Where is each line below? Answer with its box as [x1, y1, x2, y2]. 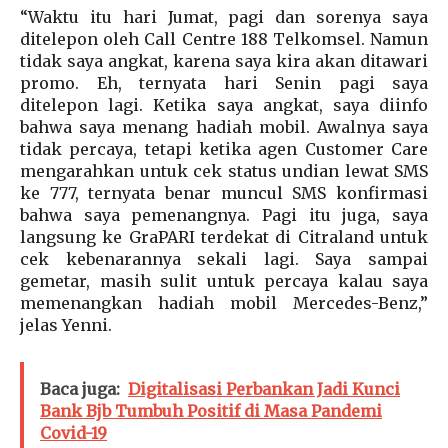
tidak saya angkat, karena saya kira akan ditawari [20, 51, 428, 72]
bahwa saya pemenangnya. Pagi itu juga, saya [20, 205, 428, 226]
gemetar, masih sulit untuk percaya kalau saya [20, 271, 428, 292]
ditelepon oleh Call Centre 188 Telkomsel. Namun [20, 29, 428, 50]
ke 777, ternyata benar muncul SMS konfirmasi [20, 183, 428, 204]
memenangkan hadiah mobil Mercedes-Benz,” [20, 293, 428, 314]
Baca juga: [40, 379, 120, 400]
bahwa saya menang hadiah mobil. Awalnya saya [20, 117, 428, 138]
